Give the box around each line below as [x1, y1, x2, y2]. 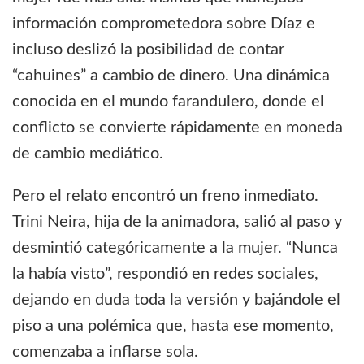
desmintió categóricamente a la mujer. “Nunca [12, 240, 338, 257]
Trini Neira [12, 214, 86, 231]
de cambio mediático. [12, 145, 163, 162]
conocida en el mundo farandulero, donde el [12, 93, 324, 110]
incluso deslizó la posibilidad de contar [12, 41, 284, 58]
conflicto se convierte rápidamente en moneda [12, 119, 343, 136]
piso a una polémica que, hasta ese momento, [12, 318, 334, 335]
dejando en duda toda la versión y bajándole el [12, 292, 340, 309]
